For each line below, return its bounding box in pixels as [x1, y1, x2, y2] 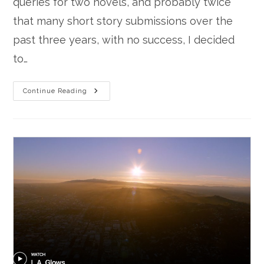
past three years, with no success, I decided [13, 34, 235, 47]
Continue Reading [23, 87, 88, 95]
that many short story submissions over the [13, 15, 233, 28]
